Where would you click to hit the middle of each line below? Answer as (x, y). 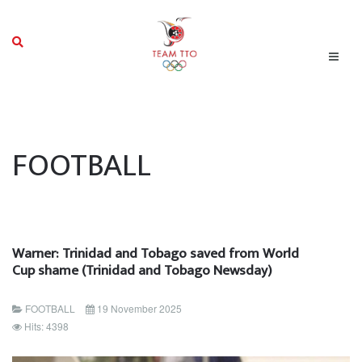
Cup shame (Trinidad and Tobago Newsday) (142, 270)
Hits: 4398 (46, 326)
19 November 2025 (139, 308)
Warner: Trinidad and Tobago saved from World (156, 253)
